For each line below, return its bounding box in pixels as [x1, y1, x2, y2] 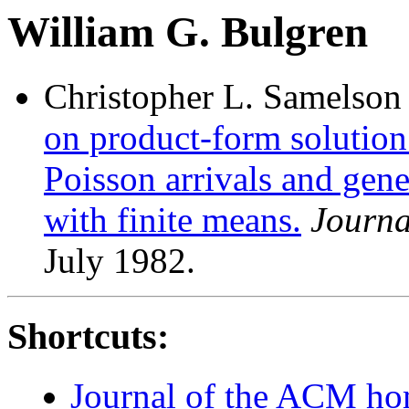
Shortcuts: [7, 316, 169, 358]
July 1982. [44, 241, 195, 281]
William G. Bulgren [7, 8, 368, 56]
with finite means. [44, 200, 301, 240]
